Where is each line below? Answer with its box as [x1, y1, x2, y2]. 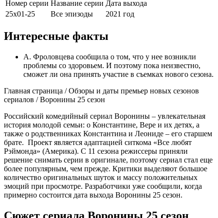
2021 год [106, 9, 134, 18]
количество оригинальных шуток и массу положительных [4, 173, 198, 182]
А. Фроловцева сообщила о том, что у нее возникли [23, 52, 196, 61]
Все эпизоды [51, 9, 93, 18]
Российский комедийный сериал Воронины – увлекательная [4, 111, 205, 120]
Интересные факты [4, 29, 109, 42]
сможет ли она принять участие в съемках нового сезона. [23, 70, 214, 78]
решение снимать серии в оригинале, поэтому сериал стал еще [4, 155, 213, 164]
